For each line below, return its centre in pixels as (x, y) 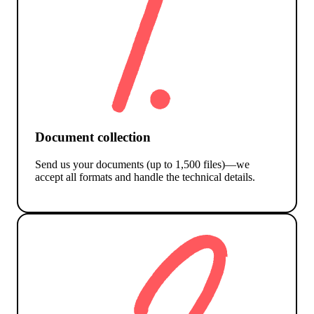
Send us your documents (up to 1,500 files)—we (142, 165)
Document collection (93, 137)
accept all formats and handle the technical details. (145, 177)
